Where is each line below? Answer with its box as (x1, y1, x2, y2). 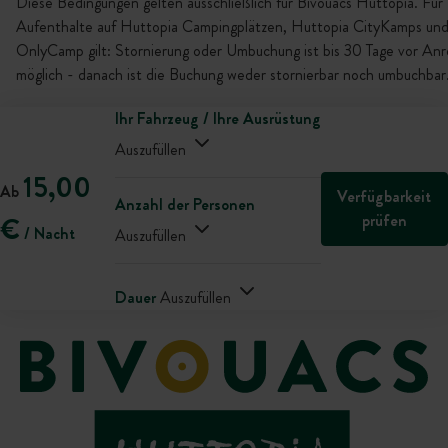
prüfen (361, 208, 407, 232)
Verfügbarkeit (337, 184, 432, 208)
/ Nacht (20, 221, 75, 245)
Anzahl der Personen (114, 193, 255, 216)
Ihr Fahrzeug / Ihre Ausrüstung (114, 107, 321, 130)
